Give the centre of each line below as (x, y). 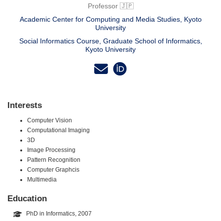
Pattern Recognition (54, 160)
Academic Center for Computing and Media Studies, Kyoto (110, 19)
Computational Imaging (58, 130)
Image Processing (51, 150)
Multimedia (42, 180)
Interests (25, 105)
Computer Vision (50, 121)
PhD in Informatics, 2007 (59, 214)
